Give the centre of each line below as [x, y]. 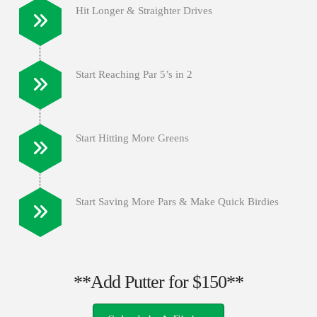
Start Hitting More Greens [132, 138]
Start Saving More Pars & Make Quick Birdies [177, 201]
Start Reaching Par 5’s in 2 [134, 74]
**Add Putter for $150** [158, 282]
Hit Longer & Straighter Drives [144, 10]
